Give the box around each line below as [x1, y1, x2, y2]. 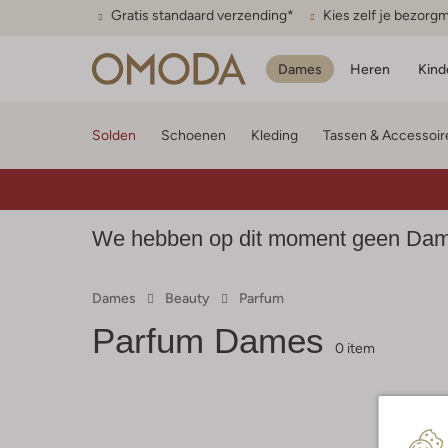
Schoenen [161, 127, 226, 143]
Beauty [165, 290, 210, 306]
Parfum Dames [92, 321, 324, 360]
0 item [335, 340, 375, 356]
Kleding [251, 127, 298, 143]
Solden [92, 127, 136, 143]
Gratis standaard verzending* [111, 7, 294, 23]
